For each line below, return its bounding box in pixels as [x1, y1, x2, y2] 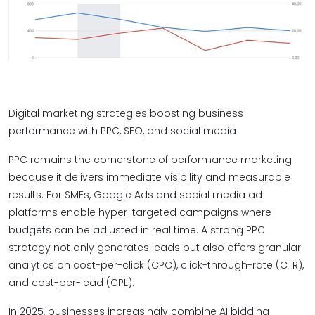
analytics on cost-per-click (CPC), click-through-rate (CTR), [8, 258, 304, 272]
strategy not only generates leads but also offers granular [8, 240, 301, 255]
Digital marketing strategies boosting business [8, 106, 243, 120]
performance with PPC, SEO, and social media [8, 124, 236, 138]
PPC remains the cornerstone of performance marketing [8, 153, 292, 167]
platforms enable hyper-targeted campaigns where [8, 205, 271, 219]
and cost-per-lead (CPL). [8, 276, 134, 290]
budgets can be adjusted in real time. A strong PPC [8, 223, 265, 237]
